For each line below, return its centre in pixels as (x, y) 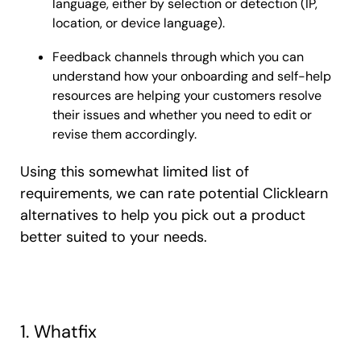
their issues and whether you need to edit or (182, 114)
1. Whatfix (58, 331)
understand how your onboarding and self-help (192, 76)
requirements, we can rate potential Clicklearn (174, 193)
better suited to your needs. (114, 237)
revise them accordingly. (124, 134)
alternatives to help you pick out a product (163, 215)
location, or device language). (139, 23)
